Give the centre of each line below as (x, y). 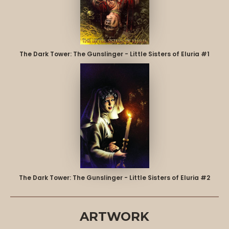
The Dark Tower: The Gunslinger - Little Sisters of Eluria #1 (114, 54)
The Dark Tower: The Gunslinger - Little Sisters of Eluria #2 (114, 177)
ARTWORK (114, 216)
